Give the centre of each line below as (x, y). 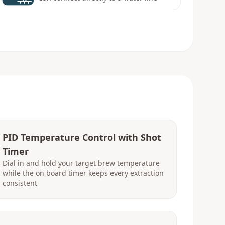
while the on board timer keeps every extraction (83, 173)
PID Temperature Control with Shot (82, 137)
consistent (20, 183)
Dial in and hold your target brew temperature (81, 163)
